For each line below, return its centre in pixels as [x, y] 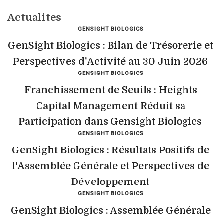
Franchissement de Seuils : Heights [110, 90]
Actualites [34, 18]
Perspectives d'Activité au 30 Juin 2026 [110, 61]
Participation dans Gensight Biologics [110, 122]
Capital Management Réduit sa [110, 106]
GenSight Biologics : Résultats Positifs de [110, 150]
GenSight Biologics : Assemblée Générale [110, 210]
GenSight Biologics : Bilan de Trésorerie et [110, 46]
